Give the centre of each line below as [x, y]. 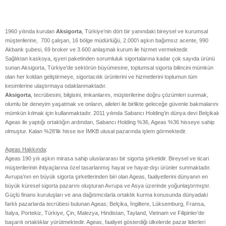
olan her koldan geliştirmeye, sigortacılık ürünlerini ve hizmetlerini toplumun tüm [101, 76]
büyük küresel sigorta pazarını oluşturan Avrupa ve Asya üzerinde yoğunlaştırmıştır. [108, 185]
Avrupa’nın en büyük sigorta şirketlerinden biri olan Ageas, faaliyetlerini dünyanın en [106, 176]
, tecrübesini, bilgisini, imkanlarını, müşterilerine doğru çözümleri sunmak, [120, 95]
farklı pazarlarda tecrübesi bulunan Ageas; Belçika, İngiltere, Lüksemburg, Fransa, [105, 204]
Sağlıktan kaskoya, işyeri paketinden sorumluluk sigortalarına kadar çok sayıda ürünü [110, 58]
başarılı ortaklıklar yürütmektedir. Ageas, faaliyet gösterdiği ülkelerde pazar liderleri [105, 222]
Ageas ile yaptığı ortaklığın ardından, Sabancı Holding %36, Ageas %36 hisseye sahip [110, 122]
